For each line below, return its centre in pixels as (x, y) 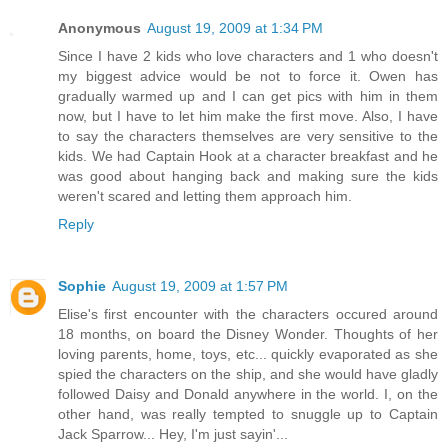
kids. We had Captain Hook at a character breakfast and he (248, 156)
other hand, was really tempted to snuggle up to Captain (248, 414)
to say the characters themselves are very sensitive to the (248, 136)
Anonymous (99, 28)
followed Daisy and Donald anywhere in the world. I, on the (248, 394)
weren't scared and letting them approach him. (205, 196)
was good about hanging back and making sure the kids (248, 176)
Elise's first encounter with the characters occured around (248, 314)
